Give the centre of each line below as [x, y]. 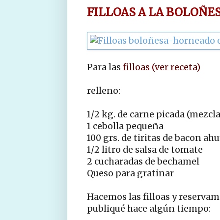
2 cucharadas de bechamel [143, 161]
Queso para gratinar [130, 173]
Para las [105, 67]
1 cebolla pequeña [125, 126]
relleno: [104, 91]
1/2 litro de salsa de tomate [145, 150]
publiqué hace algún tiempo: [149, 208]
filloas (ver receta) [162, 67]
